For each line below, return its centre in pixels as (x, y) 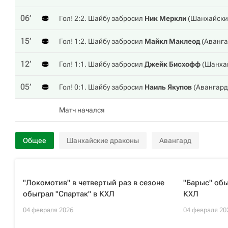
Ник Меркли (165, 18)
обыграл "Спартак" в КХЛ (69, 194)
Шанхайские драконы (103, 140)
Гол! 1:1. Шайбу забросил (102, 64)
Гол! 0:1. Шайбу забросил (102, 87)
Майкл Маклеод (172, 41)
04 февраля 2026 (48, 210)
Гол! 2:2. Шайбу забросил (102, 18)
